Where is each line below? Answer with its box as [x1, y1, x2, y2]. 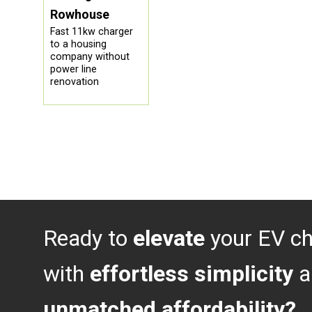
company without [49, 51, 130, 63]
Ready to [43, 225, 133, 252]
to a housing [49, 38, 107, 51]
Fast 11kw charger [49, 26, 133, 38]
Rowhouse [49, 7, 109, 22]
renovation [49, 76, 99, 88]
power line [49, 63, 97, 76]
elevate [133, 225, 205, 252]
